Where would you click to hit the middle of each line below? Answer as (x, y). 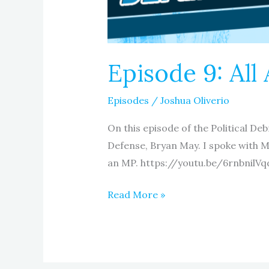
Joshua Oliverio (195, 101)
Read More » (136, 194)
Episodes (128, 101)
